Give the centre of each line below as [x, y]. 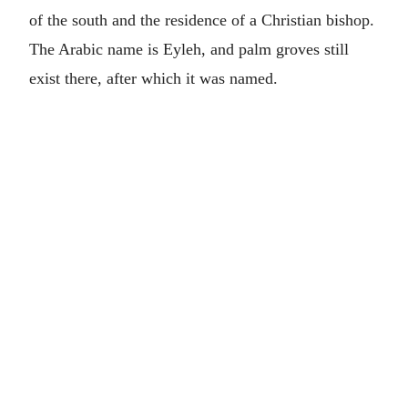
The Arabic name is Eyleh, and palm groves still [189, 49]
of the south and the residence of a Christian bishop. [202, 20]
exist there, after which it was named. [153, 78]
